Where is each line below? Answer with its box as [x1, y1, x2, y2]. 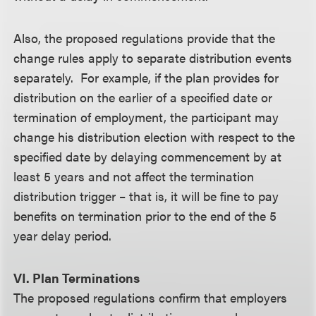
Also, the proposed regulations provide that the [13, 29, 276, 47]
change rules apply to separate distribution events [13, 49, 293, 66]
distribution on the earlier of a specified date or [13, 88, 273, 106]
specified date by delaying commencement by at [13, 147, 282, 165]
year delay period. [13, 226, 112, 244]
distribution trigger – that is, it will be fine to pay [13, 187, 279, 205]
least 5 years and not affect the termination [13, 167, 255, 185]
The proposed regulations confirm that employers [13, 288, 288, 306]
